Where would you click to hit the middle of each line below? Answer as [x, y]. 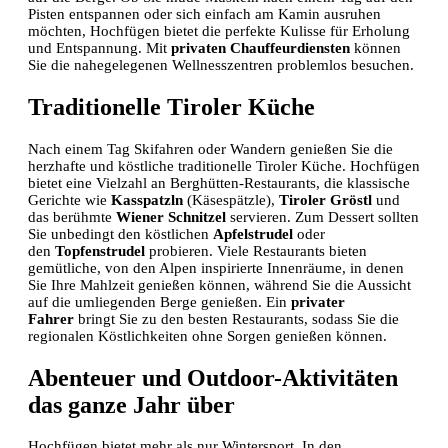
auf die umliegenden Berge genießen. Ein [159, 301]
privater [318, 301]
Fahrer [51, 318]
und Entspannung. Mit [99, 47]
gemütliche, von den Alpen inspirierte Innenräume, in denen [216, 267]
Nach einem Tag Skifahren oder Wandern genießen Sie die [210, 148]
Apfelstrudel [253, 233]
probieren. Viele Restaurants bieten [256, 250]
